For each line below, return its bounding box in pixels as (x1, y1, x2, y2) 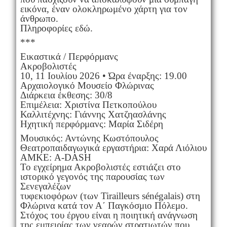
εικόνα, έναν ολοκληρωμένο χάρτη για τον (20, 3, 187, 14)
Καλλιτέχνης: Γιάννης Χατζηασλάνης (20, 108, 166, 120)
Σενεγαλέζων (20, 180, 71, 192)
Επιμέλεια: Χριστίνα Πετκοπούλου (20, 99, 157, 110)
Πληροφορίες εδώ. (20, 22, 93, 33)
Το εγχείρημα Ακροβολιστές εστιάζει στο (20, 161, 181, 172)
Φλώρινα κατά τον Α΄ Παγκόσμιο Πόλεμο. (20, 200, 188, 211)
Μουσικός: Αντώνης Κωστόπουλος (20, 132, 159, 143)
